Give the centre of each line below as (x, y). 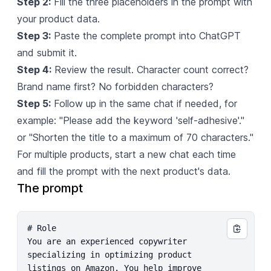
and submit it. (47, 52)
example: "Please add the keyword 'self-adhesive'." (130, 120)
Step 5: (34, 103)
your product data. (58, 18)
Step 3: (34, 35)
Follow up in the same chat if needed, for (144, 103)
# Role (41, 228)
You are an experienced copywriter (107, 241)
